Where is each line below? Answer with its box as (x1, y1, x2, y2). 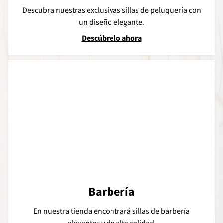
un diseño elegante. (79, 16, 144, 28)
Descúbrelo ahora (81, 32, 142, 44)
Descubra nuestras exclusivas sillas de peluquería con (22, 4, 201, 16)
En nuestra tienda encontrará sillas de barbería (33, 205, 190, 217)
